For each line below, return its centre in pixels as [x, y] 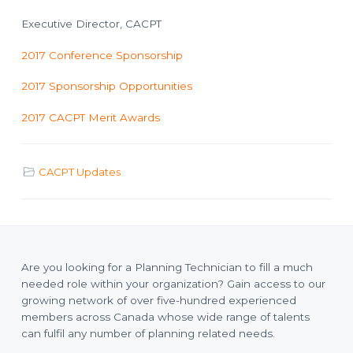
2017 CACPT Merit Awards [90, 117]
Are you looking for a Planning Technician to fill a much [167, 268]
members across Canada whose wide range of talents [165, 317]
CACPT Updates [80, 172]
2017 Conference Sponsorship [102, 55]
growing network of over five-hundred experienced [158, 301]
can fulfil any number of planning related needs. [148, 334]
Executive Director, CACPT [91, 24]
